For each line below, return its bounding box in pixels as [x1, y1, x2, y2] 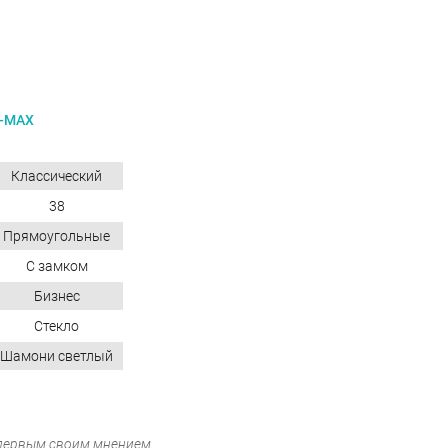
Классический [11, 167, 102, 184]
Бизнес [33, 287, 80, 304]
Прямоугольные [3, 227, 110, 244]
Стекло [34, 317, 79, 334]
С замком [25, 257, 88, 274]
